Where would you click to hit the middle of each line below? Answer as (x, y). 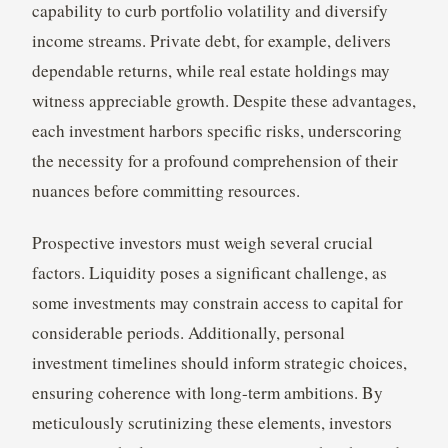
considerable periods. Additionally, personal (188, 333)
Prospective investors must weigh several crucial (202, 243)
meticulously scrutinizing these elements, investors (211, 423)
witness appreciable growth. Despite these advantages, (223, 101)
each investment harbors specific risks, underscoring (216, 131)
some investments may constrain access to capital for (217, 303)
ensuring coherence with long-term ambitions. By (207, 393)
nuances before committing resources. (165, 191)
